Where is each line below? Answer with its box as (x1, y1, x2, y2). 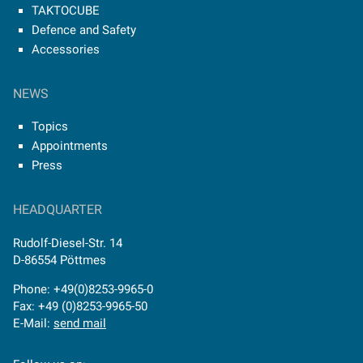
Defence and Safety (31, 22, 136, 37)
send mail (53, 316, 106, 331)
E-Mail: (13, 316, 53, 331)
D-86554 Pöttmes (13, 253, 106, 268)
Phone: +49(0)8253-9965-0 (13, 282, 153, 297)
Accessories (31, 41, 100, 57)
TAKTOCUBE (31, 2, 100, 18)
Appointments (31, 138, 108, 153)
